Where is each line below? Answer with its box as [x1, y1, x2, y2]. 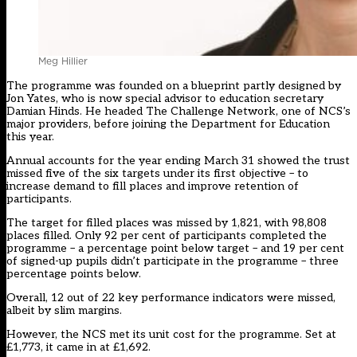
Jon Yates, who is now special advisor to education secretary [6, 91, 324, 105]
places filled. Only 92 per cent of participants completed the [6, 228, 327, 242]
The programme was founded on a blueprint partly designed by [6, 78, 341, 92]
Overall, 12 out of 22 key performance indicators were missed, [6, 290, 335, 304]
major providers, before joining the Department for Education [6, 116, 330, 131]
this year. [6, 129, 54, 143]
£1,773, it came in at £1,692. [6, 339, 151, 354]
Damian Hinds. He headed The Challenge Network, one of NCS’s [6, 104, 351, 118]
